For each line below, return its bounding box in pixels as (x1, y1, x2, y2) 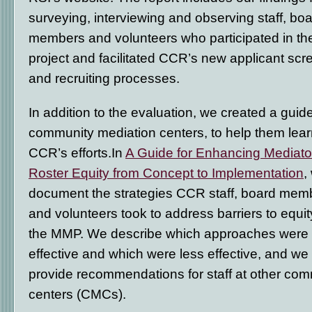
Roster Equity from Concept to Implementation (29, 165, 304, 180)
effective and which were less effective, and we (29, 246, 309, 261)
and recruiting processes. (29, 70, 183, 86)
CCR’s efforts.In (29, 145, 125, 160)
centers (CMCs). (29, 286, 130, 302)
